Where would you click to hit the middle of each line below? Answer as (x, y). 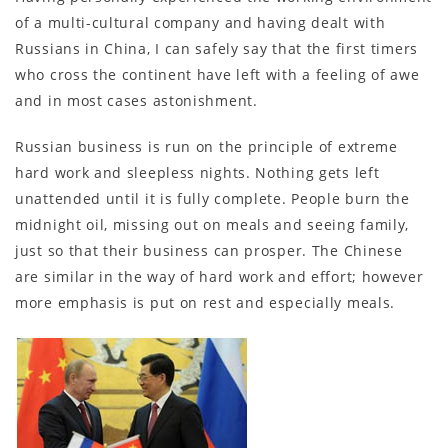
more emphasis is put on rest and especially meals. (205, 302)
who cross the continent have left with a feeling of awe (217, 74)
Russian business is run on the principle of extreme (206, 146)
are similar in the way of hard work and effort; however (219, 276)
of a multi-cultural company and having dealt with (200, 22)
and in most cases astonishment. (136, 100)
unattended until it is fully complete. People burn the (212, 198)
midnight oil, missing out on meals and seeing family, (212, 224)
